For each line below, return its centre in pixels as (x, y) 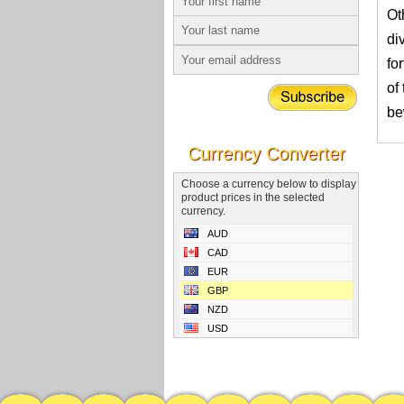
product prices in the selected (253, 197)
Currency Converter (266, 153)
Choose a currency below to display (269, 184)
